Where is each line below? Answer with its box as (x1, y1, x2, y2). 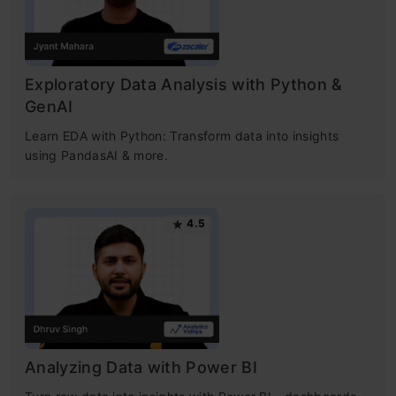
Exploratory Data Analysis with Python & (25, 74, 343, 94)
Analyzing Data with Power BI (25, 357, 257, 377)
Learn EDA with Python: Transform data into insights (25, 127, 339, 143)
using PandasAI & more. (25, 147, 169, 163)
